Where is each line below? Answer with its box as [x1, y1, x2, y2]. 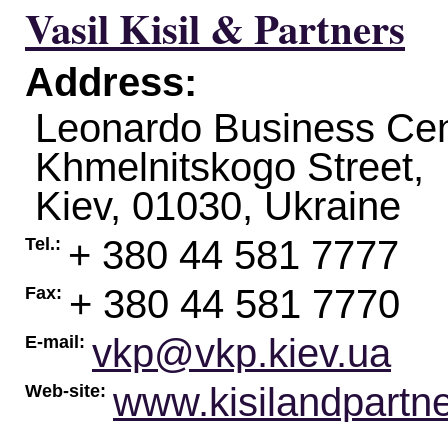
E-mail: [25, 332, 85, 352]
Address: [25, 60, 197, 104]
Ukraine [264, 184, 401, 228]
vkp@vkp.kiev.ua [92, 331, 391, 375]
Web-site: [25, 381, 106, 401]
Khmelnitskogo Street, [35, 145, 424, 189]
